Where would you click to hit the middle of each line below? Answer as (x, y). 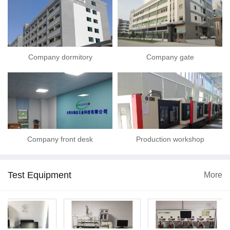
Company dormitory (60, 57)
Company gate (170, 57)
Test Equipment (40, 175)
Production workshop (170, 139)
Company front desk (60, 139)
